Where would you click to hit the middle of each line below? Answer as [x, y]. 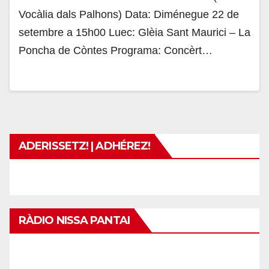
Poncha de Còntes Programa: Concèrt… [116, 50]
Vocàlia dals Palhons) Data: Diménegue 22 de [129, 14]
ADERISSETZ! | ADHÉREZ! [85, 146]
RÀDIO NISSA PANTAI [74, 220]
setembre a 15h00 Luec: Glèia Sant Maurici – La [134, 32]
